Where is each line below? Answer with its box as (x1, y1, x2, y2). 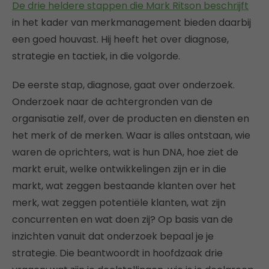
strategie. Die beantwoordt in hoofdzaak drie (12, 246, 223, 260)
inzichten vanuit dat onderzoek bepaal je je (12, 229, 214, 243)
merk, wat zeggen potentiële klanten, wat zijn (12, 196, 226, 210)
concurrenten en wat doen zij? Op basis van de (12, 213, 233, 226)
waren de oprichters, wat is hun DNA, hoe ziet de (12, 145, 238, 159)
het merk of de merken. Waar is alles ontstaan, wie (12, 128, 250, 142)
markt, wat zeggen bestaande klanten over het (12, 179, 236, 193)
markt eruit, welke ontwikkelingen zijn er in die (12, 162, 226, 176)
